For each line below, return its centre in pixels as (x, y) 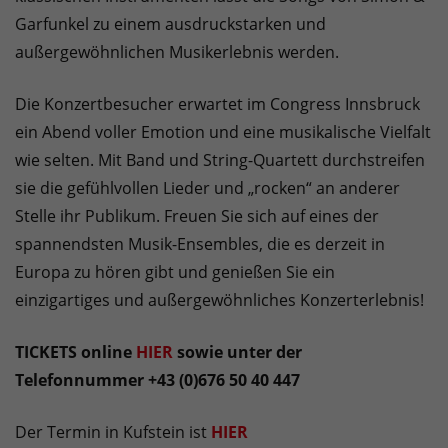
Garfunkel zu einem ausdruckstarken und (170, 24)
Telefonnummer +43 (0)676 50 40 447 (157, 380)
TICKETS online (75, 352)
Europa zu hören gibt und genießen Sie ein (175, 272)
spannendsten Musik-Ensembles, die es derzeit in (200, 244)
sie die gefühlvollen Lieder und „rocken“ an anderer (207, 188)
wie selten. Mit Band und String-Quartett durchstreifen (220, 160)
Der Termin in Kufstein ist (111, 432)
